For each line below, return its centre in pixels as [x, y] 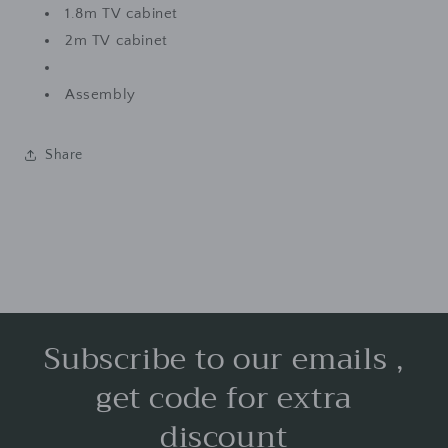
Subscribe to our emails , [224, 359]
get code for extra [224, 398]
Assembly [100, 94]
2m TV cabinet [119, 40]
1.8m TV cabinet [124, 13]
